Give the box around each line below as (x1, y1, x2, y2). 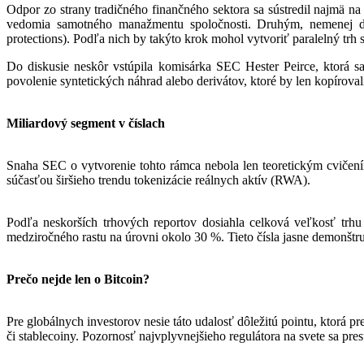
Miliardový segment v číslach (6, 115, 165, 130)
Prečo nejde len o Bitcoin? (6, 271, 149, 286)
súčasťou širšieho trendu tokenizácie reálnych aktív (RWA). (6, 172, 310, 187)
